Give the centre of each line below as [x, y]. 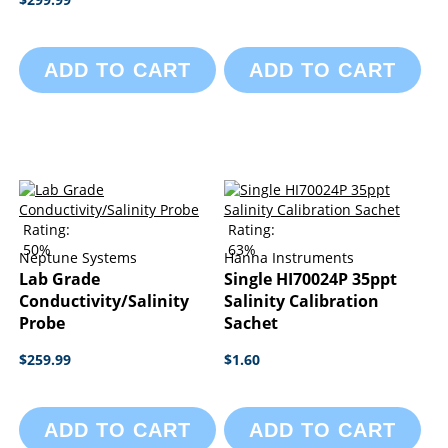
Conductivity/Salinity [104, 301]
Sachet [250, 323]
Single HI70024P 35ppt [310, 279]
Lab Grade [59, 279]
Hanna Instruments [288, 257]
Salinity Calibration [301, 301]
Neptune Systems [78, 257]
